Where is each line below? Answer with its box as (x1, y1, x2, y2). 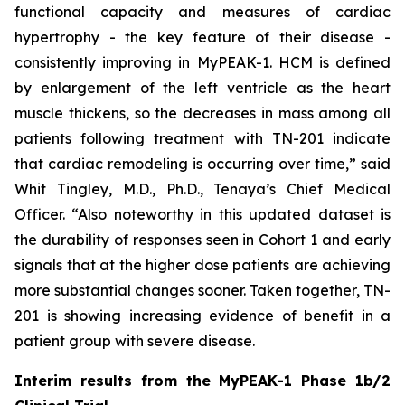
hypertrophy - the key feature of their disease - (14, 28, 391, 46)
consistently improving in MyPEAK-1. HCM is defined (14, 53, 391, 71)
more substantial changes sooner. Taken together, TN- (14, 281, 391, 299)
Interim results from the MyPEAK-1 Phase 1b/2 (14, 372, 391, 390)
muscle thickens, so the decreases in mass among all (14, 104, 391, 122)
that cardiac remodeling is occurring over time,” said (14, 155, 391, 173)
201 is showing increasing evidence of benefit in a (14, 306, 391, 325)
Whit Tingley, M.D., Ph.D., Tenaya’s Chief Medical (14, 180, 391, 198)
